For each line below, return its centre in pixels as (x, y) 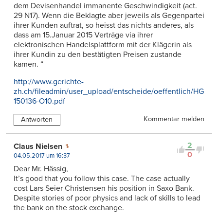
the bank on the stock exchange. (69, 208)
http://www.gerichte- (49, 82)
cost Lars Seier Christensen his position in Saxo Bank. (104, 188)
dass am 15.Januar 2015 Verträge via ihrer (83, 35)
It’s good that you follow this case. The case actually (102, 178)
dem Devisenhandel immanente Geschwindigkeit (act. (105, 6)
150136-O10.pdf (39, 101)
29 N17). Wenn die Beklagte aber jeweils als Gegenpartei (109, 16)
